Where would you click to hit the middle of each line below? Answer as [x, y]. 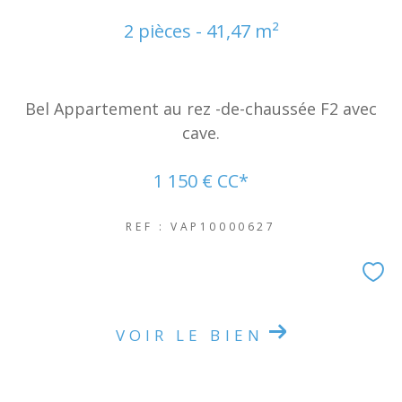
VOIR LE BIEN [189, 335]
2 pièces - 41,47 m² [201, 31]
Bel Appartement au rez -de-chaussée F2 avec [201, 109]
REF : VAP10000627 [201, 227]
